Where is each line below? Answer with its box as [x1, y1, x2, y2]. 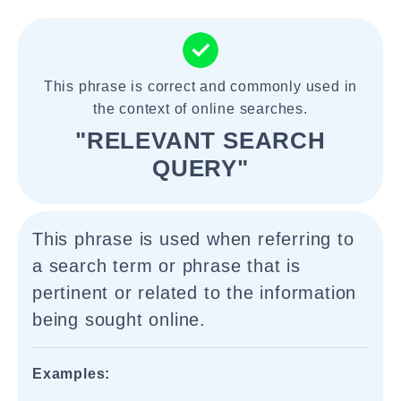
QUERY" [152, 155, 249, 182]
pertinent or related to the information [32, 283, 357, 303]
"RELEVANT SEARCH [75, 127, 326, 154]
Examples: [32, 366, 111, 381]
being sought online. [32, 310, 207, 329]
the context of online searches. [93, 101, 308, 116]
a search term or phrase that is [32, 256, 301, 276]
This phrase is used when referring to [32, 229, 354, 249]
